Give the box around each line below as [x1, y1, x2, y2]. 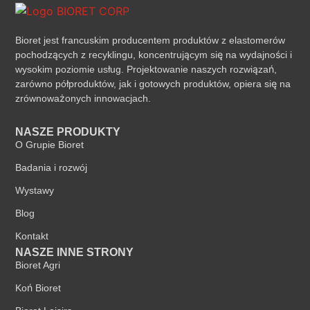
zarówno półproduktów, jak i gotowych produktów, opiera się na [15, 78, 291, 89]
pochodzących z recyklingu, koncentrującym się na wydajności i [15, 49, 293, 60]
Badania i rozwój [15, 162, 88, 173]
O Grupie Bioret [15, 139, 84, 150]
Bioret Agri [15, 259, 61, 271]
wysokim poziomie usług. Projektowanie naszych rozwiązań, [15, 64, 277, 75]
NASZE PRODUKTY [15, 126, 121, 138]
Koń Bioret [15, 282, 62, 293]
